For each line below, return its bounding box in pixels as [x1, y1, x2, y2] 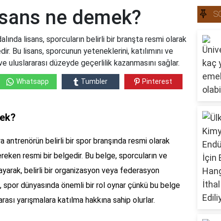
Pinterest [142, 77, 173, 86]
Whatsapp [16, 77, 49, 86]
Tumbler [80, 77, 108, 86]
